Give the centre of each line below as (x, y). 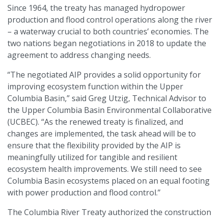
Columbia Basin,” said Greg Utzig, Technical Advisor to (107, 98)
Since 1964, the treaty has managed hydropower (96, 8)
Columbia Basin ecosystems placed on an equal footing (109, 180)
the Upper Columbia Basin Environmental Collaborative (110, 110)
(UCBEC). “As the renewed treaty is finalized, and (95, 122)
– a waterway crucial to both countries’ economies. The (108, 31)
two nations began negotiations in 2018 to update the (107, 43)
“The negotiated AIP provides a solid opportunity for (104, 74)
